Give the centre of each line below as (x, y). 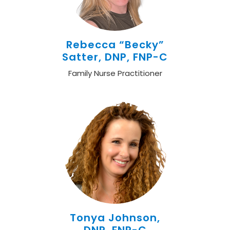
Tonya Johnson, (115, 218)
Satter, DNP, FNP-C (115, 57)
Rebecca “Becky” (115, 45)
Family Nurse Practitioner (115, 73)
